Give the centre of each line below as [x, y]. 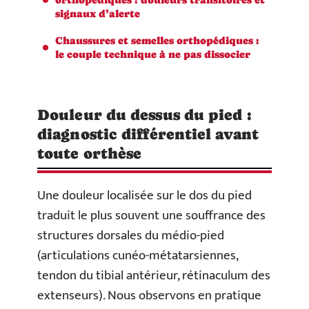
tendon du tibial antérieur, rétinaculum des [154, 276]
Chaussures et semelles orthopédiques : [157, 40]
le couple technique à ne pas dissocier [153, 54]
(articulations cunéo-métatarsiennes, [138, 256]
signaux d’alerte [98, 13]
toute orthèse [90, 153]
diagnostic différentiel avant [148, 134]
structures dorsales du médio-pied [131, 236]
